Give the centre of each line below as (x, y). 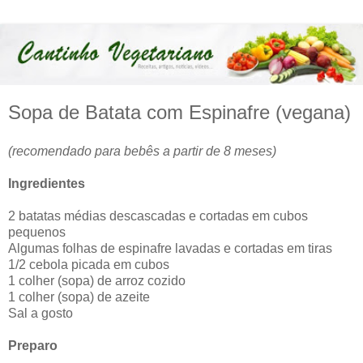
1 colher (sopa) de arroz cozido (97, 280)
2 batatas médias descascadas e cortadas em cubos (158, 216)
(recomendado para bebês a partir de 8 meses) (142, 151)
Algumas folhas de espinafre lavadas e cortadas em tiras (170, 248)
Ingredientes (47, 183)
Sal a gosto (41, 313)
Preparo (33, 345)
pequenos (37, 232)
